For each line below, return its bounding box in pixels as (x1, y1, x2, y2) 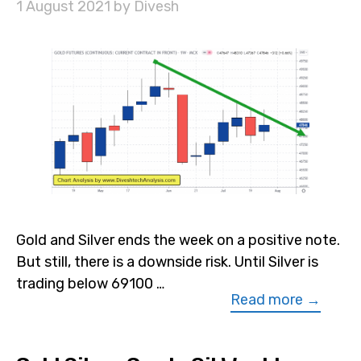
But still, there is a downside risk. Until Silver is (16, 252, 318, 271)
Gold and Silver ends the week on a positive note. (16, 230, 340, 249)
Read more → (230, 290, 321, 309)
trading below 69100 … (16, 274, 164, 293)
